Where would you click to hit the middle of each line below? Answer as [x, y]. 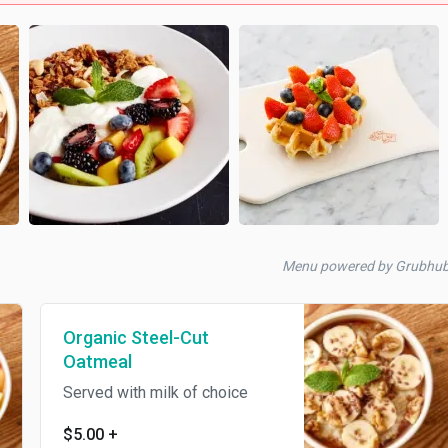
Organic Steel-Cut [135, 337]
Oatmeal [97, 361]
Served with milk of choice [155, 392]
